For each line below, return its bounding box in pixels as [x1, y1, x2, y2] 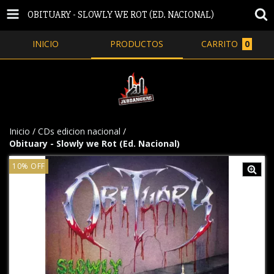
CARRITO [201, 38, 239, 50]
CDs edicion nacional [38, 125, 120, 137]
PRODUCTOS [110, 38, 164, 50]
